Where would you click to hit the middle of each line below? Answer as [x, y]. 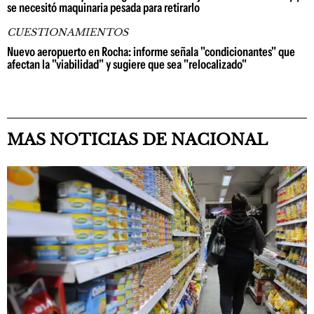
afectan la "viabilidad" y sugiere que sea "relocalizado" [127, 64]
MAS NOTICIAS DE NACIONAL [137, 140]
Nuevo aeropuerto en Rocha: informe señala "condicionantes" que [151, 52]
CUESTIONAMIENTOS [68, 32]
